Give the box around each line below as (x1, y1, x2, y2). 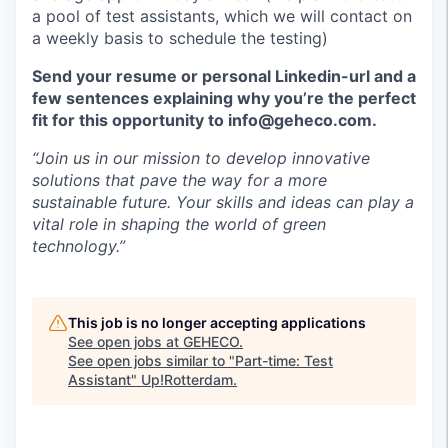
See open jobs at (68, 333, 183, 350)
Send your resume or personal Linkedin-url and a (32, 66, 416, 86)
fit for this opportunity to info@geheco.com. (32, 110, 377, 130)
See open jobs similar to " (68, 352, 235, 369)
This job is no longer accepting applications (68, 314, 366, 331)
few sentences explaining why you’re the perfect (32, 88, 416, 108)
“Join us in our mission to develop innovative (32, 148, 370, 168)
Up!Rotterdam (141, 371, 233, 388)
